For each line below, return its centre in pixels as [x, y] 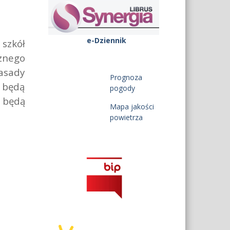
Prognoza [126, 78]
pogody [123, 88]
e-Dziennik [106, 41]
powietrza [127, 118]
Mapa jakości [132, 107]
